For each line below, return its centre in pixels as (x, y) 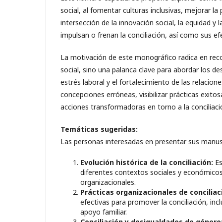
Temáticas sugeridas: (99, 129)
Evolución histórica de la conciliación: (147, 162)
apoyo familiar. (104, 212)
